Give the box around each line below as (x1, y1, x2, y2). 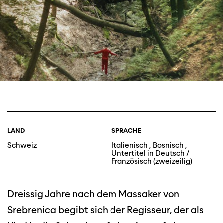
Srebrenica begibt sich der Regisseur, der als (7, 204, 204, 216)
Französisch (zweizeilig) (111, 157, 192, 166)
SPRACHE (111, 127, 142, 135)
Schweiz (7, 141, 37, 150)
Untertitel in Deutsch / (111, 149, 189, 158)
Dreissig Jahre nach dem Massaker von (7, 188, 179, 200)
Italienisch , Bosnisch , (111, 141, 187, 150)
